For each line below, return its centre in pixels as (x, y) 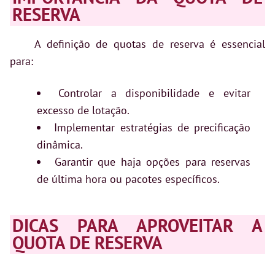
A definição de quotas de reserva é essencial (150, 44)
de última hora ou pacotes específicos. (128, 179)
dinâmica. (60, 145)
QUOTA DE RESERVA (87, 243)
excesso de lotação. (83, 110)
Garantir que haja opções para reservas (152, 162)
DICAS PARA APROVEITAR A (137, 226)
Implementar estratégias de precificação (152, 128)
